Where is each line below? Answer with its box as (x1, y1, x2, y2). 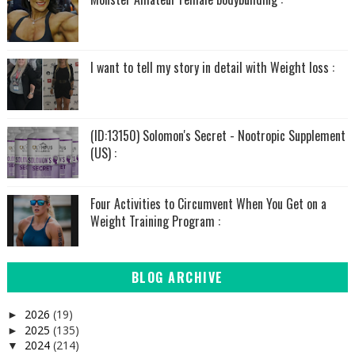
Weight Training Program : (90, 212, 220, 231)
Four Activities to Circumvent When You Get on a (90, 194, 326, 213)
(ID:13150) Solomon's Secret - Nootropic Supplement (90, 126, 345, 145)
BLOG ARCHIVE (131, 268, 223, 287)
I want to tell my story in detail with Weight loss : (90, 58, 334, 77)
